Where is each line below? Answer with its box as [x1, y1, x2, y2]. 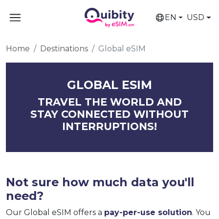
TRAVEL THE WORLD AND [37, 96, 182, 108]
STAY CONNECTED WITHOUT [30, 108, 189, 120]
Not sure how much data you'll [6, 175, 194, 189]
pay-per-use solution [104, 208, 192, 217]
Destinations [40, 44, 88, 53]
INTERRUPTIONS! [62, 120, 157, 132]
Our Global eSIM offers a [6, 208, 104, 217]
